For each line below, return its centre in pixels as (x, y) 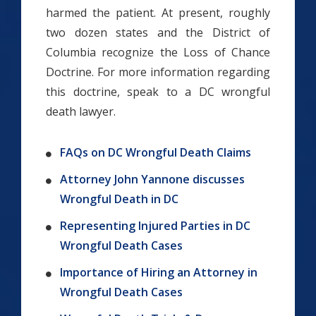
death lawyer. (81, 112)
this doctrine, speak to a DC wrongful (158, 92)
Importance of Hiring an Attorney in (159, 273)
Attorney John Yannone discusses (152, 180)
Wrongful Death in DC (119, 199)
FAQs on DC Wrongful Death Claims (156, 153)
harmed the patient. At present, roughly (158, 13)
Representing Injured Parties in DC (155, 226)
